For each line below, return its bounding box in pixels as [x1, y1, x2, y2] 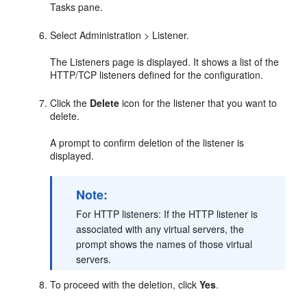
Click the [50, 95, 90, 110]
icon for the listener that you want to [119, 95, 278, 110]
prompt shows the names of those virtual [76, 236, 253, 251]
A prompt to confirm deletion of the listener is [50, 135, 245, 149]
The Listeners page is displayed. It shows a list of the [50, 54, 280, 69]
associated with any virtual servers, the [76, 221, 245, 236]
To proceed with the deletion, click [50, 277, 200, 291]
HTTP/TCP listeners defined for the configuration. [50, 67, 264, 82]
